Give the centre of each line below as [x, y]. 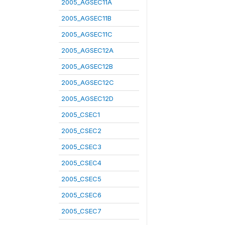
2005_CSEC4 [81, 162]
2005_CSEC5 [81, 179]
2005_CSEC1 [81, 114]
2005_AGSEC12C [88, 82]
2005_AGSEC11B [86, 18]
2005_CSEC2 [81, 130]
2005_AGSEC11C [87, 34]
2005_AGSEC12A [87, 50]
